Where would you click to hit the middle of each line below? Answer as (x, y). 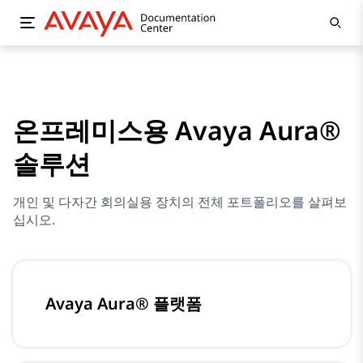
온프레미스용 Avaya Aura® (177, 130)
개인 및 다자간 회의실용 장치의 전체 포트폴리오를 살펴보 (180, 202)
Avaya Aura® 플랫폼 (124, 303)
